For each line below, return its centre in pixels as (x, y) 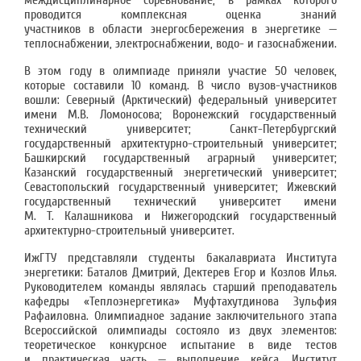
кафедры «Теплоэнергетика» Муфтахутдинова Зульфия (180, 301)
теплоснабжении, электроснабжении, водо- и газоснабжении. (180, 44)
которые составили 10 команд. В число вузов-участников (180, 85)
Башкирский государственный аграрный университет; (180, 158)
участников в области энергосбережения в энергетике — (180, 29)
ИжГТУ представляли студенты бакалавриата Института (180, 258)
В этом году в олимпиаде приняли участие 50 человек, (180, 71)
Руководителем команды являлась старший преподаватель (180, 287)
